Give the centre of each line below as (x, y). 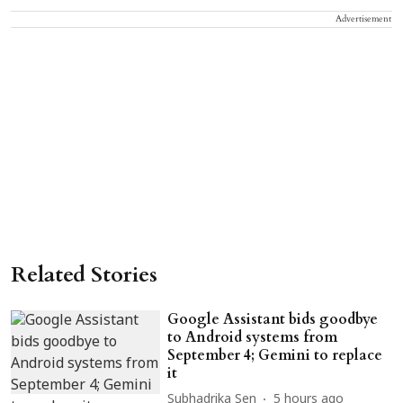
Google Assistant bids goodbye (273, 319)
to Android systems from (253, 337)
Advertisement (363, 18)
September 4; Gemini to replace (275, 355)
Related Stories (84, 274)
